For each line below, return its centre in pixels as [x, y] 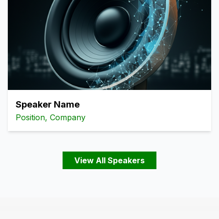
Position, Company [51, 117]
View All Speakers [109, 160]
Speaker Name [48, 104]
